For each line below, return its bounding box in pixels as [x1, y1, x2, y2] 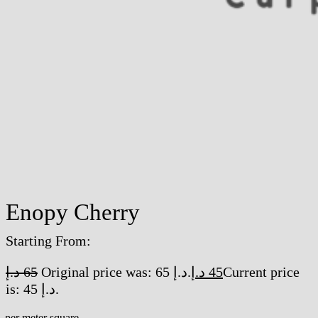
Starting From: [6, 233, 91, 249]
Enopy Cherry [6, 199, 140, 226]
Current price [223, 264, 300, 280]
